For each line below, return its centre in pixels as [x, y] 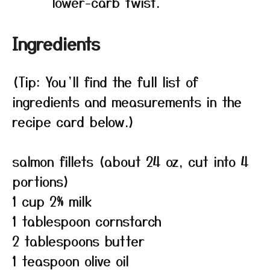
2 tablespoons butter [78, 240]
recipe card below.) [74, 121]
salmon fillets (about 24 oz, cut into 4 [130, 161]
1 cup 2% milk [52, 201]
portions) [41, 181]
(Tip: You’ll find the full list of [105, 81]
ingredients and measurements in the [127, 101]
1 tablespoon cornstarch [87, 221]
